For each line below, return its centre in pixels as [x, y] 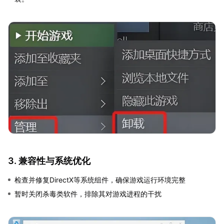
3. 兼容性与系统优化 [49, 161]
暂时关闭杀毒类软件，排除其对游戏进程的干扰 [88, 194]
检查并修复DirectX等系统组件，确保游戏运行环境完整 [100, 180]
